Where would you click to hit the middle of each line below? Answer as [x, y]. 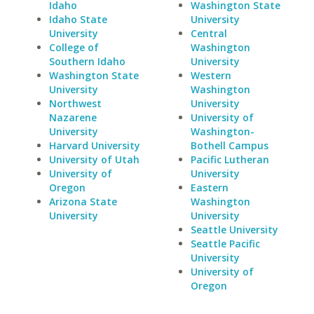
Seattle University [234, 230]
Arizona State [83, 202]
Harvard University [95, 145]
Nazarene [73, 117]
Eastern [209, 187]
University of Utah [94, 159]
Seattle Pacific [225, 244]
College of [74, 47]
